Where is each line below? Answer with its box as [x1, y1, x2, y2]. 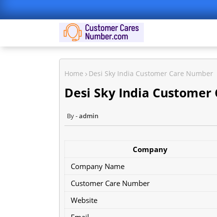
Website [71, 195, 97, 205]
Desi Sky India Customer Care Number [89, 69, 213, 78]
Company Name [71, 161, 124, 171]
